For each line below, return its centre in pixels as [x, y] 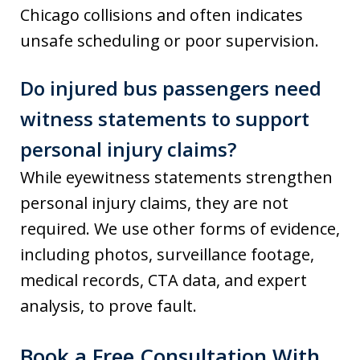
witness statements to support [165, 119]
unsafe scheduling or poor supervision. [170, 41]
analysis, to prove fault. [108, 306]
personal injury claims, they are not [154, 203]
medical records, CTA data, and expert [164, 280]
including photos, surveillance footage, [167, 255]
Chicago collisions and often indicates [162, 15]
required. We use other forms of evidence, [180, 229]
